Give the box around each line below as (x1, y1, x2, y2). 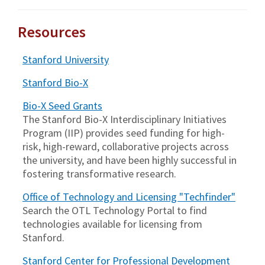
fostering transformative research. (22, 167, 176, 181)
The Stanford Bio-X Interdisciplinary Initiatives (22, 112, 227, 127)
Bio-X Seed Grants (22, 99, 102, 113)
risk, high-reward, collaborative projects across (22, 140, 229, 154)
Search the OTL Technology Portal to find (22, 203, 207, 218)
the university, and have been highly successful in (22, 153, 237, 167)
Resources (18, 22, 86, 42)
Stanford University (22, 53, 109, 67)
